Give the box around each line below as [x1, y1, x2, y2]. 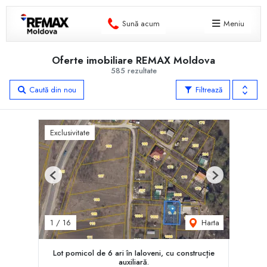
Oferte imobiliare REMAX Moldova [52, 52, 215, 67]
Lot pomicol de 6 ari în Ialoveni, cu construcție [52, 247, 215, 259]
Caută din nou [27, 83, 76, 95]
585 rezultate [110, 64, 157, 76]
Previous [52, 173, 79, 185]
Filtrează [193, 83, 222, 95]
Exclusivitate [50, 126, 89, 138]
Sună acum [122, 17, 160, 29]
